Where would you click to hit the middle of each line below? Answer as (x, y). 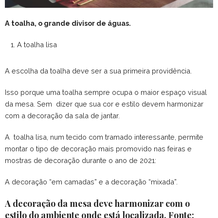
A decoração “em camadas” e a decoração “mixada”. (91, 182)
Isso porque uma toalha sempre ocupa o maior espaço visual (106, 92)
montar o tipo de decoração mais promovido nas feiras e (98, 149)
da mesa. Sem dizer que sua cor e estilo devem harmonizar (104, 104)
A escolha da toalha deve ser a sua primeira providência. (98, 71)
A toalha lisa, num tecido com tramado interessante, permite (104, 137)
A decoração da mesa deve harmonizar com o (97, 204)
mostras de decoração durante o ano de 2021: (81, 161)
